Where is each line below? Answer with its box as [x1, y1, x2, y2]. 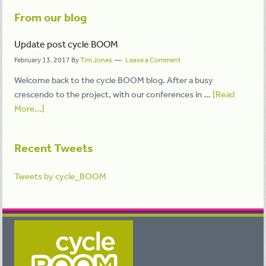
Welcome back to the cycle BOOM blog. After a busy [14, 74, 214, 85]
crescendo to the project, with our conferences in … [14, 88, 213, 100]
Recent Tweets [14, 141, 94, 155]
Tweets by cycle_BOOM [14, 170, 107, 182]
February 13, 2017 [14, 55, 71, 65]
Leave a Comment [125, 55, 182, 65]
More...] [14, 103, 45, 114]
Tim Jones [80, 55, 113, 65]
